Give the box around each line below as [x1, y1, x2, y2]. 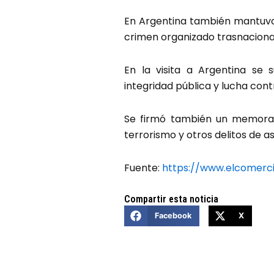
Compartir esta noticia [124, 193, 219, 205]
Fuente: [124, 160, 163, 175]
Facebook [154, 211, 191, 221]
